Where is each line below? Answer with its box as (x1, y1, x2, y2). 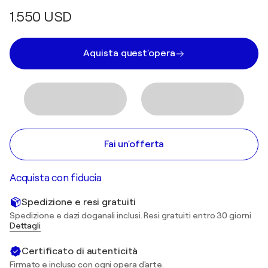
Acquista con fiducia (10, 172, 102, 184)
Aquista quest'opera (83, 48, 175, 59)
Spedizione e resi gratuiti (22, 196, 136, 208)
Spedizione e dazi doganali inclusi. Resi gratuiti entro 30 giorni (10, 211, 251, 220)
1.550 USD (10, 8, 72, 25)
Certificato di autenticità (22, 245, 138, 257)
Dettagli (10, 221, 41, 230)
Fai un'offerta (103, 139, 165, 150)
